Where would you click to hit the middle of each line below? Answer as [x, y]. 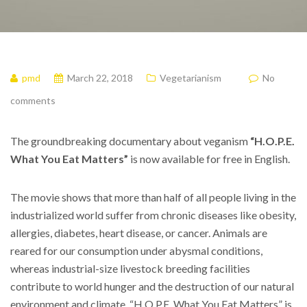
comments [33, 100]
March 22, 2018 [100, 78]
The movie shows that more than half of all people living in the [153, 197]
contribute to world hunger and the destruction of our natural [152, 286]
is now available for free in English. [210, 159]
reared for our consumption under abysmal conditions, [136, 250]
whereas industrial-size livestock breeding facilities [130, 268]
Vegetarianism [191, 78]
